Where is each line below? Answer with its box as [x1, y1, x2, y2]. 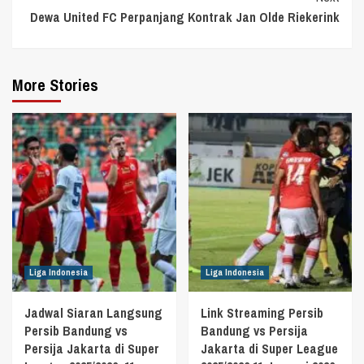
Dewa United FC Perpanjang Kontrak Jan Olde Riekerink [30, 8, 340, 27]
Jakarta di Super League [200, 340, 338, 358]
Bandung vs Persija [200, 322, 308, 340]
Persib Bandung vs [24, 322, 128, 340]
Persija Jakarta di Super [24, 340, 159, 358]
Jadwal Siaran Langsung [24, 304, 162, 323]
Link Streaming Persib [200, 304, 323, 323]
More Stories [12, 74, 98, 97]
